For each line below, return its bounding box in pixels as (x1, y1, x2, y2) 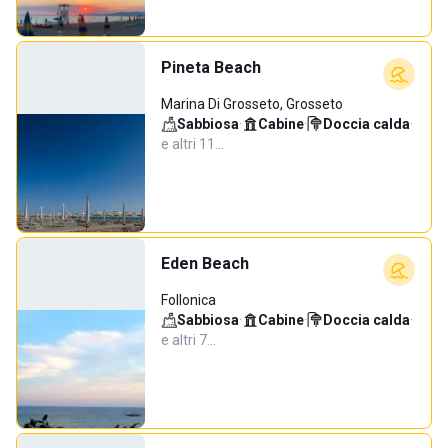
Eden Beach (161, 254, 249, 273)
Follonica (161, 292, 216, 308)
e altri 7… (161, 332, 216, 348)
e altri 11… (161, 136, 224, 152)
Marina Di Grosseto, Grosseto (161, 96, 343, 112)
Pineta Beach (161, 58, 261, 77)
